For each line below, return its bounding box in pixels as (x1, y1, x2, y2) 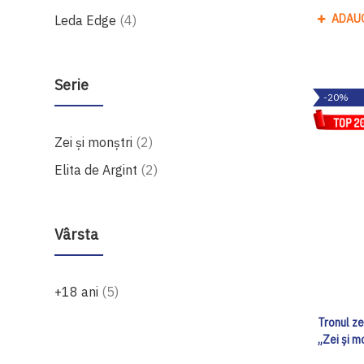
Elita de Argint (54, 161, 141, 178)
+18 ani (54, 283, 102, 300)
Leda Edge (54, 11, 120, 28)
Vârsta (54, 224, 99, 244)
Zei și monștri (54, 133, 136, 150)
